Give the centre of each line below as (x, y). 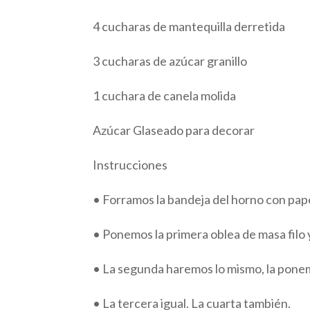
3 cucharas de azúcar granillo (170, 61)
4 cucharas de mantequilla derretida (189, 26)
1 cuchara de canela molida (165, 95)
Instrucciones (130, 164)
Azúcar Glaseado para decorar (174, 130)
